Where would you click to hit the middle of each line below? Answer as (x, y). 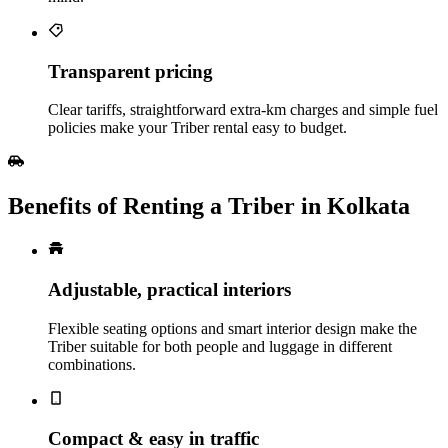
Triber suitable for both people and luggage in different (220, 346)
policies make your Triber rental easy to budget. (197, 128)
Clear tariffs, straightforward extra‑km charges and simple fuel (243, 110)
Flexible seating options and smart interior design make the (232, 328)
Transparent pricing (130, 71)
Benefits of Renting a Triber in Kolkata (209, 206)
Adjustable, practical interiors (169, 289)
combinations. (92, 364)
